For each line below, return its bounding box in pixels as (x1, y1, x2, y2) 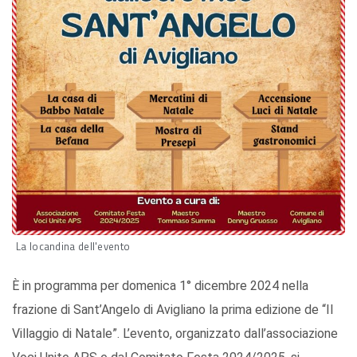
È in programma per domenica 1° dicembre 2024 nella (12, 277, 308, 293)
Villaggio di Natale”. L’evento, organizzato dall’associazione (12, 325, 338, 341)
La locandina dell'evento (16, 237, 131, 254)
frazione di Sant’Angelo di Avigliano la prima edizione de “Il (12, 301, 333, 317)
